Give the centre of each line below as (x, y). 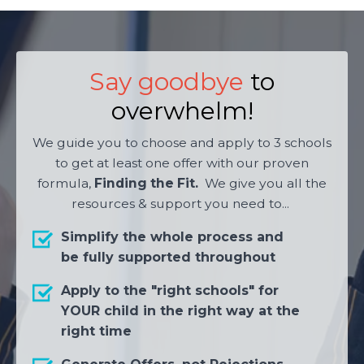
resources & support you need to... (182, 204)
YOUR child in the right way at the (180, 311)
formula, (66, 184)
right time (96, 331)
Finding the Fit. (148, 184)
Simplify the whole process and (172, 237)
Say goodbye (167, 82)
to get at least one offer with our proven (182, 163)
